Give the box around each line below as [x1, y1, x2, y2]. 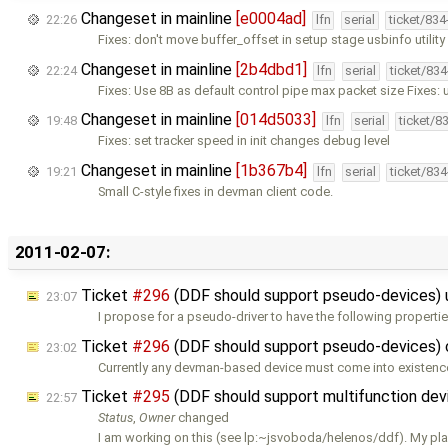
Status [98, 410, 134, 426]
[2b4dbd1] [236, 59, 307, 79]
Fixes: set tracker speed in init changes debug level [98, 133, 391, 149]
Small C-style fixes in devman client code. [98, 183, 334, 199]
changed [175, 410, 230, 426]
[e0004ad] [236, 9, 306, 29]
